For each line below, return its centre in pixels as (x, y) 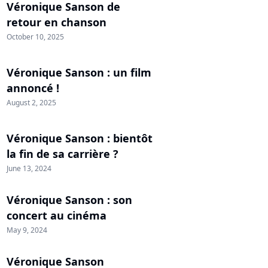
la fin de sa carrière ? (63, 154)
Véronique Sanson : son (69, 200)
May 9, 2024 (27, 230)
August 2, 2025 (31, 103)
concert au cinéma (57, 215)
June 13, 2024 (29, 168)
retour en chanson (57, 22)
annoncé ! (33, 88)
